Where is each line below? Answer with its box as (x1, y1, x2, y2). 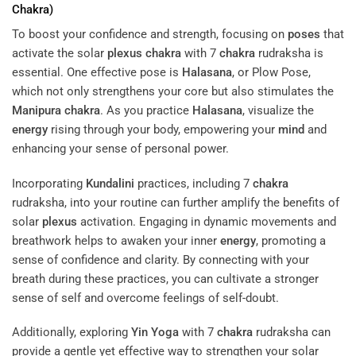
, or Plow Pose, (232, 65, 311, 80)
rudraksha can (253, 325, 331, 340)
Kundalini (86, 176, 134, 191)
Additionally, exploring (12, 325, 131, 340)
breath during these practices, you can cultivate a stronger (12, 271, 319, 286)
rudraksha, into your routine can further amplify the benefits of (12, 195, 339, 210)
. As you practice (100, 103, 192, 118)
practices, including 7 (134, 176, 253, 191)
